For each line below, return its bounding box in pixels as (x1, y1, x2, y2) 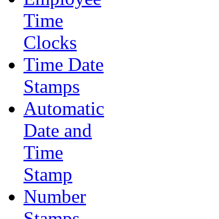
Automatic (23, 98, 104, 119)
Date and (23, 120, 92, 141)
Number (23, 186, 86, 207)
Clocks (23, 32, 77, 53)
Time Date (23, 54, 104, 75)
